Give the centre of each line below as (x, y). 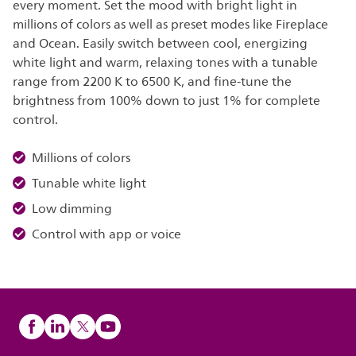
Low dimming (72, 209)
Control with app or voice (106, 234)
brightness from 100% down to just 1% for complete (166, 101)
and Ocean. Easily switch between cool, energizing (160, 44)
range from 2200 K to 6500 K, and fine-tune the (152, 82)
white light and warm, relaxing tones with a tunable (165, 63)
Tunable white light (89, 184)
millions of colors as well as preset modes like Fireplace (170, 25)
